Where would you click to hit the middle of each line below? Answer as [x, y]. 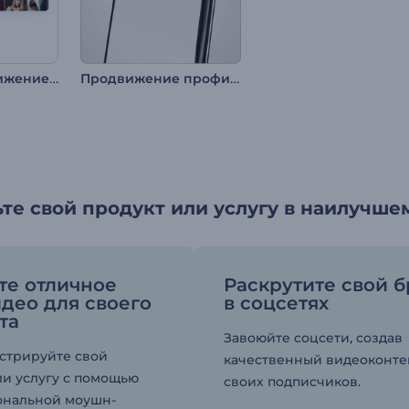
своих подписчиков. [293, 382]
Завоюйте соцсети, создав [314, 338]
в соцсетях [277, 304]
